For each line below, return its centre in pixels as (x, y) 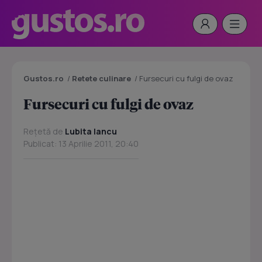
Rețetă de (44, 131)
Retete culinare (101, 78)
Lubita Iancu (91, 131)
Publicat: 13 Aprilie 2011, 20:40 (81, 144)
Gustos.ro (44, 78)
